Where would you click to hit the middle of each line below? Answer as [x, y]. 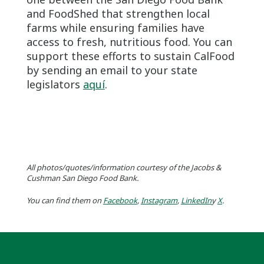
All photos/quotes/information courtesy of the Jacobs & [124, 167]
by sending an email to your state [112, 70]
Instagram [159, 200]
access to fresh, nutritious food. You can [129, 42]
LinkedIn [196, 200]
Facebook [120, 200]
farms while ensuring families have [115, 27]
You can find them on [65, 200]
